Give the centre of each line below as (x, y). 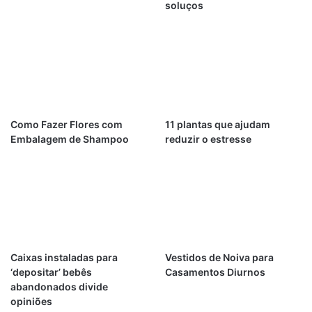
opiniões (31, 302)
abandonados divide (59, 287)
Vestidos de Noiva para (219, 258)
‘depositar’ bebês (51, 272)
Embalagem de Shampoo (70, 139)
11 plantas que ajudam (217, 124)
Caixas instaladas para (64, 258)
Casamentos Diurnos (215, 272)
